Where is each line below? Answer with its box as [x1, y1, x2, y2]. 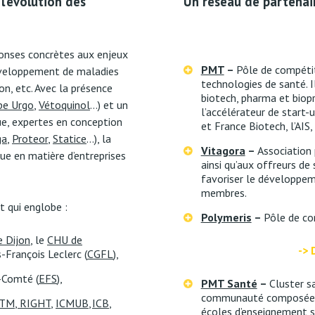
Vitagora [200, 143, 245, 157]
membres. [200, 186, 247, 200]
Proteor [12, 131, 48, 146]
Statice [53, 131, 86, 146]
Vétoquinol [39, 98, 90, 112]
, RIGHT [15, 296, 51, 310]
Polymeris [200, 210, 252, 224]
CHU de [47, 233, 82, 247]
